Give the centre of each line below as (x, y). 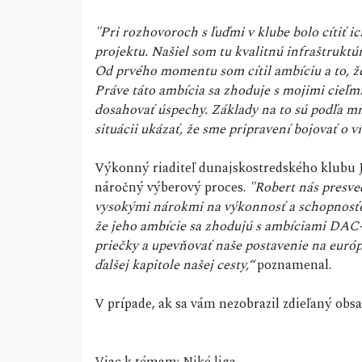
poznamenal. (293, 265)
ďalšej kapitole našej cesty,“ (174, 265)
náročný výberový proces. (172, 188)
